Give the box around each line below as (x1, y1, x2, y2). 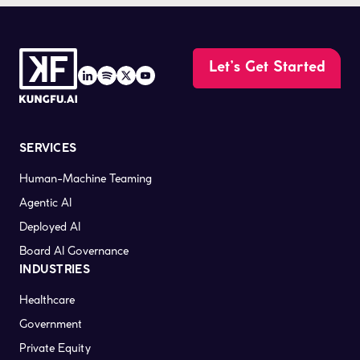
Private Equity (19, 341, 91, 355)
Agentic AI (19, 195, 72, 210)
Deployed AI (19, 219, 80, 234)
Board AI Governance (19, 243, 129, 258)
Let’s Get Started (209, 61, 325, 75)
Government (19, 317, 82, 331)
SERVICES (19, 144, 77, 154)
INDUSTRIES (19, 265, 90, 276)
